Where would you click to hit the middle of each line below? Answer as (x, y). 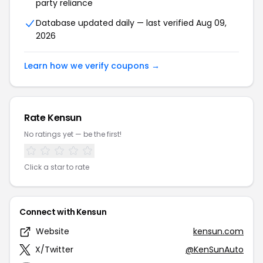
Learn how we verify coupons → (92, 66)
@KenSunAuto (215, 249)
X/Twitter (54, 249)
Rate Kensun (53, 118)
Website (53, 231)
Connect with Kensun (63, 212)
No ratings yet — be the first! (73, 134)
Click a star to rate (57, 167)
